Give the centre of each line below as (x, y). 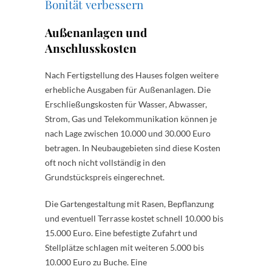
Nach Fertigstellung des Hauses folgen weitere (132, 75)
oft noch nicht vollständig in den (105, 162)
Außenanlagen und (96, 32)
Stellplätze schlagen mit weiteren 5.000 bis (124, 247)
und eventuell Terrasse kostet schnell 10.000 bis (134, 218)
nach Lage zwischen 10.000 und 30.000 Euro (128, 133)
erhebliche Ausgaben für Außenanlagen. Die (128, 89)
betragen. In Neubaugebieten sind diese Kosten (133, 148)
